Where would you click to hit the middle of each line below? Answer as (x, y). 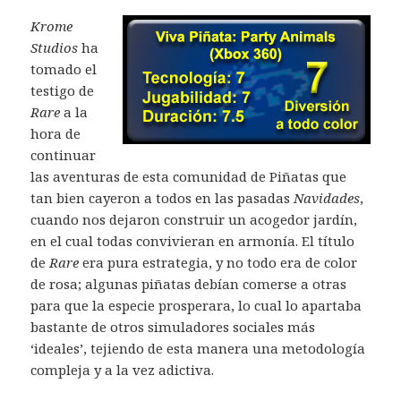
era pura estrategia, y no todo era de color (218, 263)
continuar (64, 155)
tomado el (64, 69)
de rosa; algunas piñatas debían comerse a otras (189, 284)
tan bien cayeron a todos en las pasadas (162, 198)
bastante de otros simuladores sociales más (173, 327)
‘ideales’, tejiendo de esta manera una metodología (198, 349)
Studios (55, 48)
